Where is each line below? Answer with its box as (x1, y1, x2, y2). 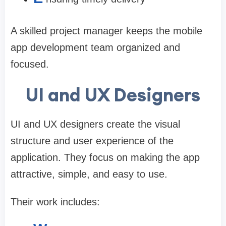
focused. (11, 59, 49, 70)
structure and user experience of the (11, 135, 174, 147)
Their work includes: (11, 196, 100, 208)
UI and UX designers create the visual (11, 119, 180, 130)
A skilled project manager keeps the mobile (11, 25, 202, 37)
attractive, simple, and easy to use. (11, 168, 167, 180)
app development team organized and (11, 42, 180, 53)
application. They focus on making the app (11, 152, 200, 163)
